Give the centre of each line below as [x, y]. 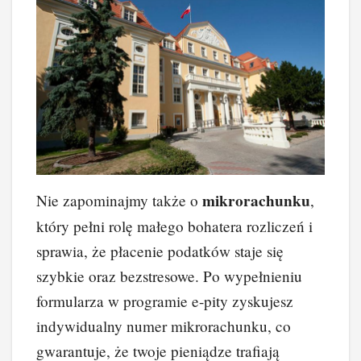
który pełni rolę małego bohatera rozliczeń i [174, 226]
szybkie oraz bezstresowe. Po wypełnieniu [169, 276]
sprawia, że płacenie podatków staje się [160, 251]
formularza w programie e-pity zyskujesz [165, 301]
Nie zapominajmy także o [119, 200]
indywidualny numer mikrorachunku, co [164, 326]
